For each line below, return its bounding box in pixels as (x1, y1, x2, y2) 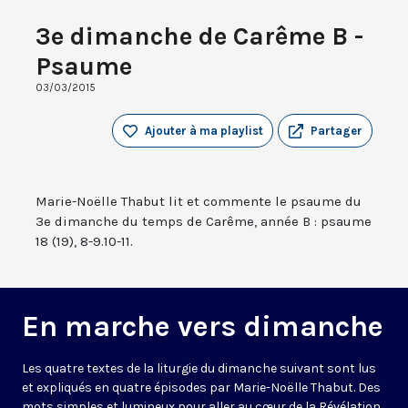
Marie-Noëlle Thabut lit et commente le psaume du (36, 193, 362, 210)
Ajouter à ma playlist (145, 124, 263, 138)
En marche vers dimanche (22, 310, 383, 344)
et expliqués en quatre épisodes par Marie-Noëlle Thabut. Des (22, 380, 381, 396)
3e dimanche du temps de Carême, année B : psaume (36, 213, 372, 230)
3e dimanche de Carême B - (36, 21, 363, 52)
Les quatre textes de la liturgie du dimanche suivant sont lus (22, 361, 376, 377)
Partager (311, 124, 362, 138)
